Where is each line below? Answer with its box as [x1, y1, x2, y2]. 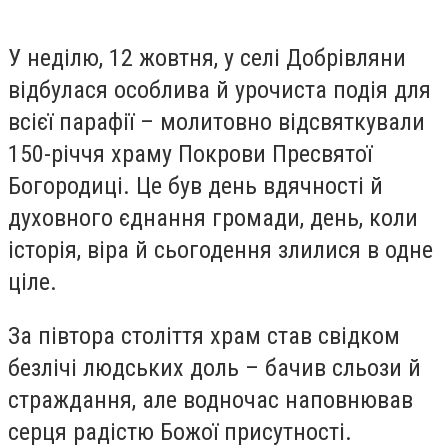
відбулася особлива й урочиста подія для [8, 76, 431, 104]
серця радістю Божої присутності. [8, 417, 352, 446]
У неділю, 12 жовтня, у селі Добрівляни [8, 44, 406, 72]
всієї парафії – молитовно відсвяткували [8, 108, 425, 136]
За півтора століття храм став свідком [8, 321, 400, 350]
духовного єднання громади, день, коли [8, 204, 418, 232]
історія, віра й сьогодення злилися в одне [8, 236, 433, 264]
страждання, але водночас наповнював [8, 385, 413, 414]
